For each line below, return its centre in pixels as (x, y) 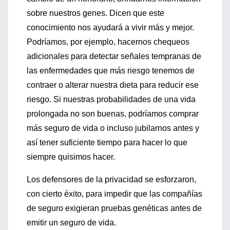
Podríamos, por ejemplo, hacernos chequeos (108, 42)
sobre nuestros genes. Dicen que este (95, 13)
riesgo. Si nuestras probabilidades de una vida (111, 99)
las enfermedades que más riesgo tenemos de (111, 71)
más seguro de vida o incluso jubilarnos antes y (113, 128)
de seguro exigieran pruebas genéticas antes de (114, 208)
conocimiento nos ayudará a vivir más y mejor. (110, 27)
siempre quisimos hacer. (71, 157)
